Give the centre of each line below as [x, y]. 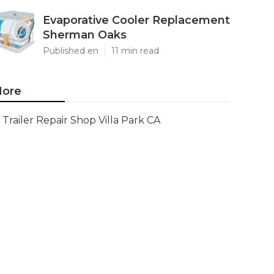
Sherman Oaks [85, 35]
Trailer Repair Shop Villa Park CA [81, 120]
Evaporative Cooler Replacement [136, 20]
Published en [71, 51]
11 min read [135, 51]
